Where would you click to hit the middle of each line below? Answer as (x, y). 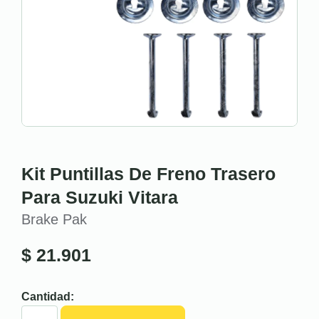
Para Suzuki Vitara (100, 197)
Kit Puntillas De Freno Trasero (148, 174)
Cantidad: (48, 297)
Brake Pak (54, 219)
